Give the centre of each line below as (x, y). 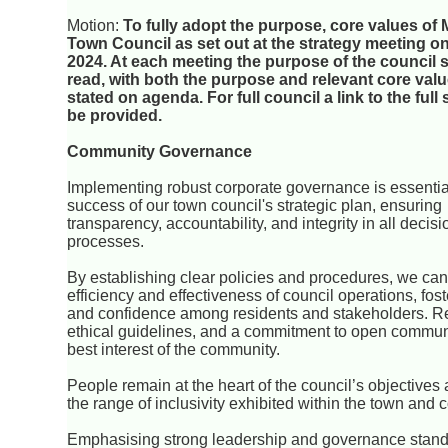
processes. (106, 242)
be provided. (115, 116)
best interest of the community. (174, 350)
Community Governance (160, 152)
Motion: (95, 26)
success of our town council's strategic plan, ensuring (255, 206)
